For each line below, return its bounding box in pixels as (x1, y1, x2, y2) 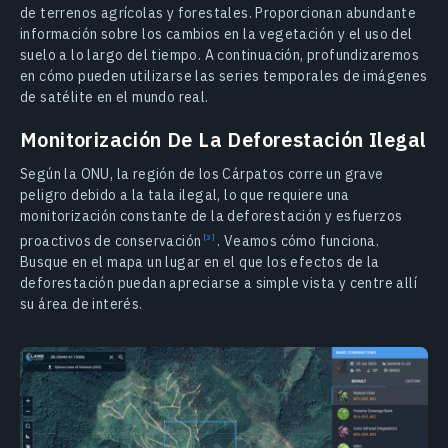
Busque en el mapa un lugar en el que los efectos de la (20, 252, 380, 271)
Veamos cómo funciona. (220, 231, 380, 250)
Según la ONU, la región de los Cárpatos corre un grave (20, 165, 384, 184)
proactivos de (20, 231, 115, 250)
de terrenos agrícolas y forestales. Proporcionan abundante (20, 4, 417, 23)
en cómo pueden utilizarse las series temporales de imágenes (20, 67, 428, 86)
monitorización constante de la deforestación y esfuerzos (20, 207, 403, 226)
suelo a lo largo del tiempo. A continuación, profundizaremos (20, 46, 419, 65)
